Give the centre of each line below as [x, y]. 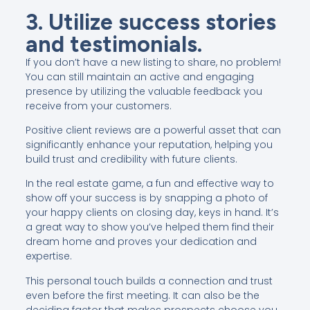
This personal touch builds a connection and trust [149, 281]
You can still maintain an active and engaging [139, 76]
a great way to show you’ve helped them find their [149, 227]
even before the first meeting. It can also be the [142, 295]
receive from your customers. [98, 106]
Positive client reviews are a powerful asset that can [153, 130]
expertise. [48, 256]
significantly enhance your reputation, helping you [149, 145]
